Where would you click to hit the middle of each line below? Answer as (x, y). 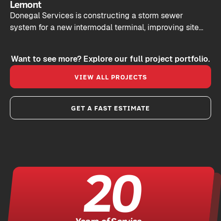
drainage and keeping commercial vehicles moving (102, 39)
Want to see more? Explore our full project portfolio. (110, 59)
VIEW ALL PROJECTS (110, 77)
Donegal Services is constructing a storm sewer (96, 16)
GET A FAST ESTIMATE (110, 108)
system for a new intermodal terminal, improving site (104, 28)
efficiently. (28, 51)
